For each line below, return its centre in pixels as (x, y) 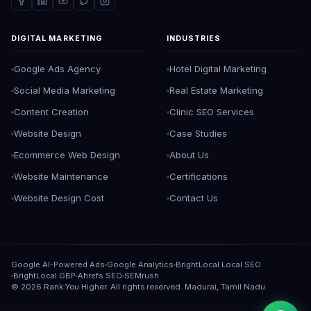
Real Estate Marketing (216, 90)
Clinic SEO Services (212, 112)
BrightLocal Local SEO (218, 264)
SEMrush (142, 276)
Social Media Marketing (65, 90)
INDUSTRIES (194, 39)
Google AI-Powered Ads (58, 264)
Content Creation (51, 112)
